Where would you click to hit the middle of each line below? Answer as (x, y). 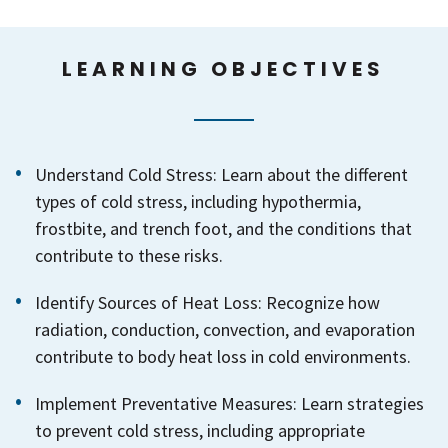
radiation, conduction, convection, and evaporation (225, 329)
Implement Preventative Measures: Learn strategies (229, 403)
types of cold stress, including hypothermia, (198, 201)
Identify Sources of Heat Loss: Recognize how (207, 302)
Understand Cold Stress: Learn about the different (221, 174)
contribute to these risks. (129, 255)
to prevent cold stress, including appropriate (200, 430)
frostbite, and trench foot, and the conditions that (223, 228)
